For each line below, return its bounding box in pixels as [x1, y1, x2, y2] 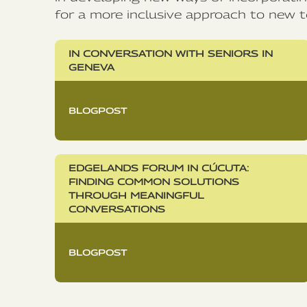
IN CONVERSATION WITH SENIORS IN [69, 48, 273, 60]
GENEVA [69, 62, 114, 73]
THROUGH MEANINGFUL [69, 190, 204, 201]
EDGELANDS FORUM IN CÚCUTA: [69, 162, 249, 174]
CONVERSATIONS [69, 204, 165, 215]
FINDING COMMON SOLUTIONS [69, 176, 239, 188]
